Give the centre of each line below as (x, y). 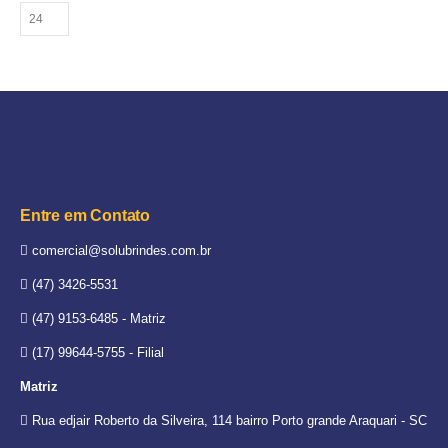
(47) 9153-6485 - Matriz (97, 318)
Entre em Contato (85, 215)
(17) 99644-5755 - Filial (96, 352)
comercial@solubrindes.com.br (119, 250)
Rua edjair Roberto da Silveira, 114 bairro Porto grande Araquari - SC (227, 420)
